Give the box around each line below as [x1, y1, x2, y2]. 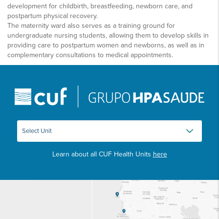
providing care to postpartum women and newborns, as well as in [7, 41, 204, 49]
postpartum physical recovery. [7, 11, 98, 20]
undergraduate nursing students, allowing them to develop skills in [7, 31, 209, 40]
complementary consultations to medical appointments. [7, 50, 173, 59]
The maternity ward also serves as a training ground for [7, 21, 175, 30]
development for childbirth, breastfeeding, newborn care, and [7, 1, 193, 10]
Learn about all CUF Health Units [52, 150, 153, 158]
